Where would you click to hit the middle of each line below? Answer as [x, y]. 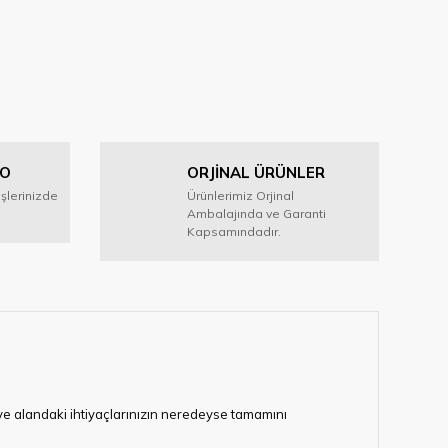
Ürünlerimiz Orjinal [240, 195]
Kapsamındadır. [234, 231]
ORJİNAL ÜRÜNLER [256, 172]
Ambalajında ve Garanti [256, 213]
